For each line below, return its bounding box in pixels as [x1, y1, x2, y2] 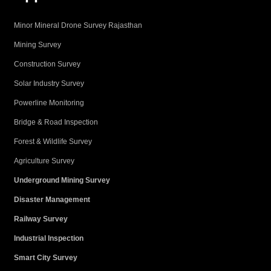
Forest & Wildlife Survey [14, 137, 92, 146]
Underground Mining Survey [14, 175, 110, 184]
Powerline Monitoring [14, 98, 84, 107]
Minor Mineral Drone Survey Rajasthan [14, 21, 142, 30]
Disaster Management [14, 195, 90, 204]
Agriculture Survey [14, 156, 74, 165]
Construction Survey [14, 59, 80, 68]
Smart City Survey [14, 253, 77, 262]
